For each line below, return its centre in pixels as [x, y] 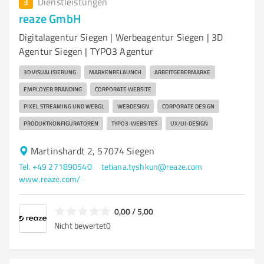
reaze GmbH [50, 18]
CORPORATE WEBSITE [123, 89]
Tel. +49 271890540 [55, 166]
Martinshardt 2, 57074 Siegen [93, 151]
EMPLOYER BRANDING [53, 89]
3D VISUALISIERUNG [50, 72]
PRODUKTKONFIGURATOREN [61, 123]
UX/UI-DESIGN [189, 123]
